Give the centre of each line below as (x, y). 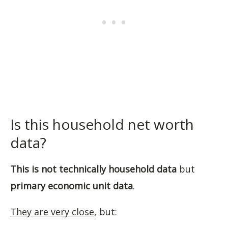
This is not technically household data (93, 169)
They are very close (52, 211)
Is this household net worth (102, 124)
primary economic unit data (72, 186)
